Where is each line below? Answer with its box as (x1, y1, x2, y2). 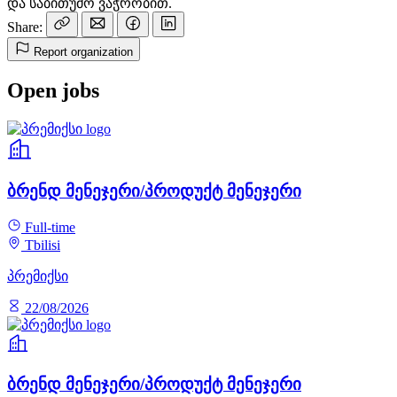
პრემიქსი (7, 269, 68, 284)
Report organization (34, 44, 133, 58)
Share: (7, 19, 43, 35)
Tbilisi (25, 237, 60, 253)
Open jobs (7, 78, 99, 102)
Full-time (25, 220, 75, 236)
